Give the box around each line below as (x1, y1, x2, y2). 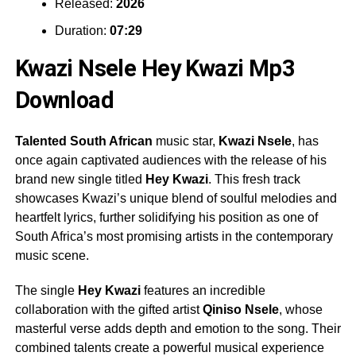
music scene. (14, 248, 89, 262)
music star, (152, 133, 219, 148)
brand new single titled (14, 172, 145, 186)
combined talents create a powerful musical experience (14, 340, 324, 354)
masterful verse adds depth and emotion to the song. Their (14, 321, 341, 335)
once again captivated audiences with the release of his (14, 153, 327, 167)
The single (14, 283, 78, 297)
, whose (278, 302, 323, 316)
